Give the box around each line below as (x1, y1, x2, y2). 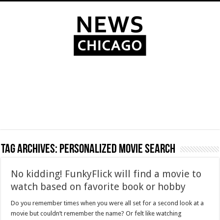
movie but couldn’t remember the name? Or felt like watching (11, 210, 182, 217)
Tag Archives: (1, 143, 60, 156)
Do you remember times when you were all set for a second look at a (11, 199, 204, 207)
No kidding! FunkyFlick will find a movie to (11, 168, 202, 180)
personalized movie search (59, 143, 176, 156)
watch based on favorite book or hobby (11, 181, 186, 192)
